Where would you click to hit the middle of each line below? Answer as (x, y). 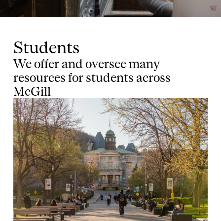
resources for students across (92, 77)
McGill (32, 91)
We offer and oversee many (87, 63)
